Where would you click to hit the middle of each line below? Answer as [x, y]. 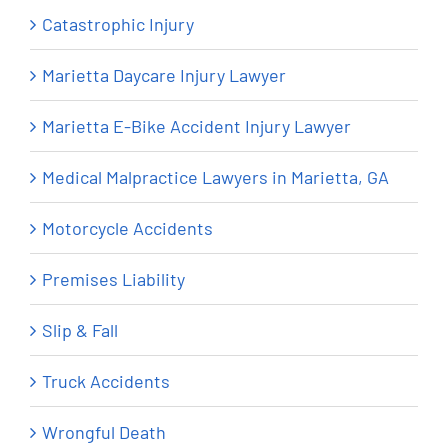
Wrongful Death [104, 432]
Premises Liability [113, 279]
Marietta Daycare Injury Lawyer [164, 75]
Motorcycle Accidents [127, 228]
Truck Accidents [106, 381]
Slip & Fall [80, 330]
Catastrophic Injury [118, 24]
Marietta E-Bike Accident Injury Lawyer [196, 126]
